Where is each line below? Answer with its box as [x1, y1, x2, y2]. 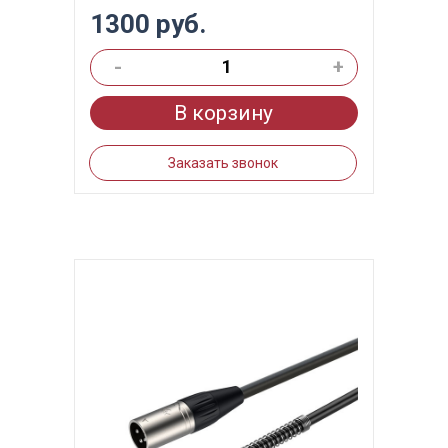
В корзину [174, 101, 274, 125]
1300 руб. [89, 9, 206, 39]
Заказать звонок [167, 155, 278, 171]
